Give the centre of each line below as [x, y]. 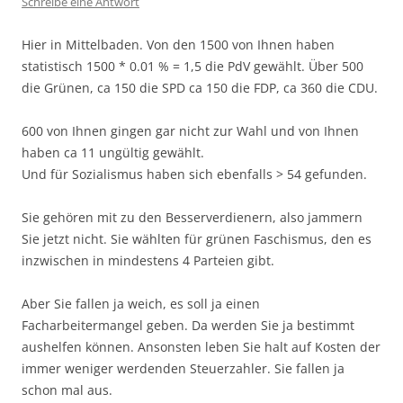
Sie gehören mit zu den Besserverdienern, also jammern [192, 217]
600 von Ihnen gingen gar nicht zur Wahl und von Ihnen [190, 131]
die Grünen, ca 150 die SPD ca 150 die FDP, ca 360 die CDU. [200, 88]
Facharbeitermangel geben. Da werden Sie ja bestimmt [188, 325]
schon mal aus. [67, 390]
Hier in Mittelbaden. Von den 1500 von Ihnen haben [178, 45]
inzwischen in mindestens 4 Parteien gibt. [148, 260]
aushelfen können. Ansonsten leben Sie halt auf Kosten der [201, 347]
